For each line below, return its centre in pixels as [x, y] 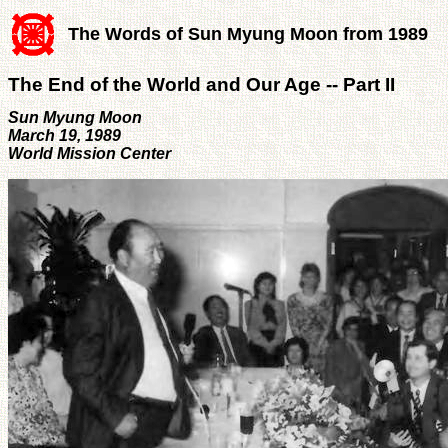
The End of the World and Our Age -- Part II [201, 84]
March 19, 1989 [64, 135]
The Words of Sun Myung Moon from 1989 [248, 34]
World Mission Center [89, 153]
